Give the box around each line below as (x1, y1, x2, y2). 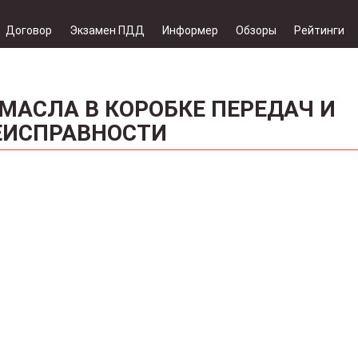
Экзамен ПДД (70, 24, 145, 37)
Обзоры (236, 24, 276, 37)
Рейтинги (294, 24, 344, 37)
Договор (6, 24, 52, 37)
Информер (162, 24, 218, 37)
